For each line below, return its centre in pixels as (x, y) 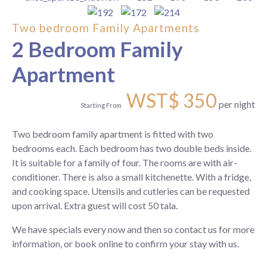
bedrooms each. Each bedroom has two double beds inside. (132, 148)
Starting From (101, 105)
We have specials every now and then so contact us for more (133, 229)
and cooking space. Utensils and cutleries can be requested (131, 191)
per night (237, 104)
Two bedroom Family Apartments (106, 28)
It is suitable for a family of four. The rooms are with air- (125, 163)
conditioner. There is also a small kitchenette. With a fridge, (131, 177)
